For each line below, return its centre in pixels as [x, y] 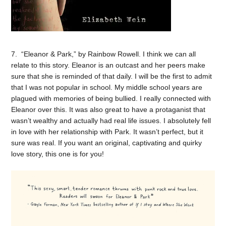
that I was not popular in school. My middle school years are [107, 87]
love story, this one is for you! [58, 154]
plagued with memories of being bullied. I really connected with [111, 98]
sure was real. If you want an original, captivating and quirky [107, 143]
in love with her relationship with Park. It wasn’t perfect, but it [107, 131]
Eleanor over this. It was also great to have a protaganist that [108, 109]
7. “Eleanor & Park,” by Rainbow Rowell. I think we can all [104, 54]
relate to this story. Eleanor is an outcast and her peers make [108, 65]
